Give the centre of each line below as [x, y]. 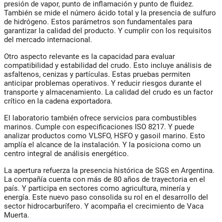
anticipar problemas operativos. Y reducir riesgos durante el [103, 83]
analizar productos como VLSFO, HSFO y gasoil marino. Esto [105, 136]
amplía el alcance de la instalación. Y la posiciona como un [102, 145]
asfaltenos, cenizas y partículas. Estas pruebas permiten [97, 75]
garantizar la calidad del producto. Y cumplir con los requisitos [108, 31]
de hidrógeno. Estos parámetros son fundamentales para [98, 22]
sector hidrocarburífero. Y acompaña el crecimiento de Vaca [104, 206]
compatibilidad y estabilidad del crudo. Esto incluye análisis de [108, 66]
